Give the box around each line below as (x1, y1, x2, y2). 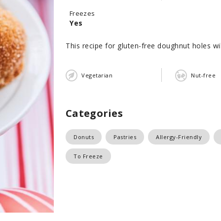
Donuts (74, 133, 94, 141)
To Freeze (74, 152, 103, 160)
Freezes (70, 9, 95, 18)
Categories (66, 107, 123, 120)
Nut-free (191, 71, 216, 79)
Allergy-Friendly (156, 133, 202, 141)
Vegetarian (81, 71, 112, 79)
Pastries (113, 133, 136, 141)
